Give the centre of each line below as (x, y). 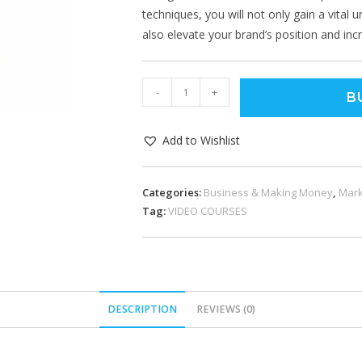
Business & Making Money (268, 192)
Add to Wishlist (201, 140)
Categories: (173, 192)
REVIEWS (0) (225, 309)
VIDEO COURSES (208, 211)
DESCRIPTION (142, 309)
